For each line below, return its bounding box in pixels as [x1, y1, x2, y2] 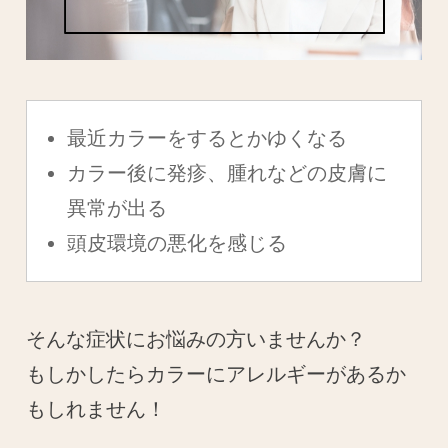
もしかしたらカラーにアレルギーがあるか [26, 362, 407, 385]
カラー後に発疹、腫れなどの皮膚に [67, 161, 388, 184]
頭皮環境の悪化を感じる [67, 231, 288, 254]
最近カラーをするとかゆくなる [67, 126, 348, 149]
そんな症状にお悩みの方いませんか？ [26, 327, 367, 350]
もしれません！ [26, 397, 167, 420]
